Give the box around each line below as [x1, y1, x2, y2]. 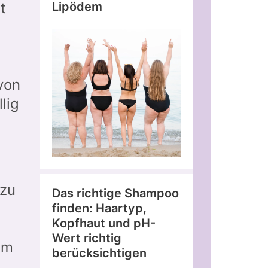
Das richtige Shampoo [52, 185, 179, 200]
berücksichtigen [52, 245, 147, 260]
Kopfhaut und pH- [52, 215, 156, 230]
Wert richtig [52, 230, 121, 245]
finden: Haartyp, [52, 200, 147, 215]
